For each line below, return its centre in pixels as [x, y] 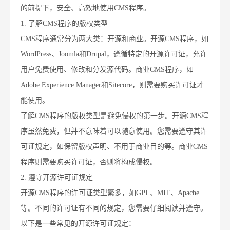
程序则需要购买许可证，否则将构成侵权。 [89, 162]
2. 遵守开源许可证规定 [57, 178]
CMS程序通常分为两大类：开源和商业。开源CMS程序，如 [114, 39]
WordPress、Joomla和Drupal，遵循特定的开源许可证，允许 [114, 54]
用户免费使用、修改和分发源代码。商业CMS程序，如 [107, 70]
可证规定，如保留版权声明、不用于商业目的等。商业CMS [114, 147]
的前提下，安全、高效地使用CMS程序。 [85, 8]
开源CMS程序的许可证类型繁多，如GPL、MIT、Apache [110, 193]
